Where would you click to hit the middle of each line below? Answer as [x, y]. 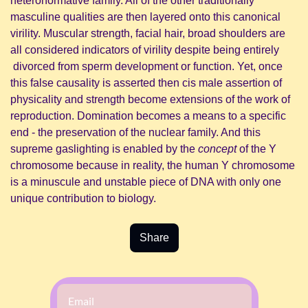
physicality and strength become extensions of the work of [150, 100]
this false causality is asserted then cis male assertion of [146, 83]
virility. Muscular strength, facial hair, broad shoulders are [148, 34]
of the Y [258, 149]
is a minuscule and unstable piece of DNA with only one [146, 182]
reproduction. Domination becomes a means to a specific [148, 116]
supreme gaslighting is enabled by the [104, 149]
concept [219, 149]
